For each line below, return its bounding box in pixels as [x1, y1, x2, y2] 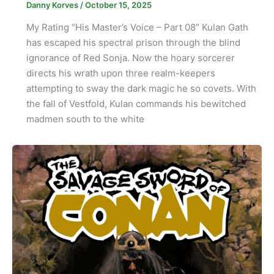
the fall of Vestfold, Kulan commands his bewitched [26, 98, 246, 110]
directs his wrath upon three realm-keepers [26, 67, 215, 80]
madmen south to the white [26, 113, 144, 125]
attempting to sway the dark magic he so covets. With [26, 83, 256, 95]
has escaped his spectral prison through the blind [26, 37, 240, 49]
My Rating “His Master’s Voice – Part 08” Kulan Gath [26, 21, 248, 34]
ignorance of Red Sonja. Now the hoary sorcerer [26, 52, 235, 64]
